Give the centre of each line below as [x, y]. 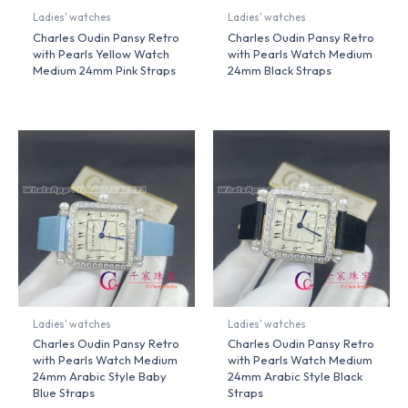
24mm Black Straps [280, 70]
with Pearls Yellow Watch [102, 53]
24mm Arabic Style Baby [100, 377]
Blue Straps [64, 393]
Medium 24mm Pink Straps [105, 70]
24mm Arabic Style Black [296, 377]
